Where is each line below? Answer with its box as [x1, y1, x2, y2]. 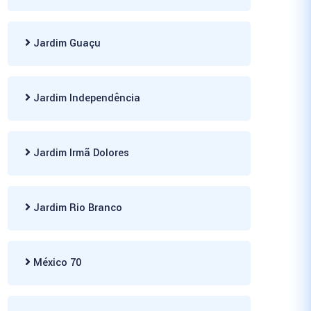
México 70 [31, 255, 81, 270]
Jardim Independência [31, 91, 140, 106]
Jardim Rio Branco [31, 201, 122, 215]
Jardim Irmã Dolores [31, 146, 129, 160]
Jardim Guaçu [31, 36, 101, 51]
